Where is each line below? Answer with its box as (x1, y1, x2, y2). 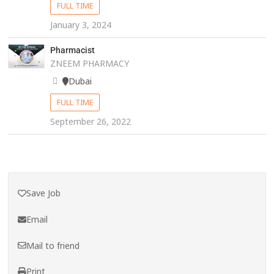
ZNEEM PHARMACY (50, 57, 129, 70)
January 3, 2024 (50, 19, 111, 31)
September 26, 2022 (50, 116, 131, 128)
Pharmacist (50, 45, 95, 56)
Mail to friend (26, 239, 80, 251)
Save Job (26, 187, 61, 199)
